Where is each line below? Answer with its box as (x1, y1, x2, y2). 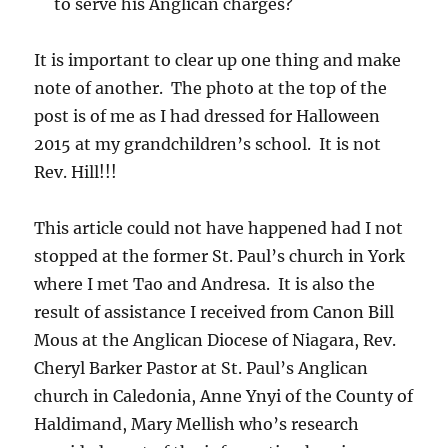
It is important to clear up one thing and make (34, 50, 402, 71)
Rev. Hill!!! (34, 162, 118, 183)
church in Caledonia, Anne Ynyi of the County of (34, 386, 414, 407)
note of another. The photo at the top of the (34, 78, 388, 99)
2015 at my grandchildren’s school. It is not (34, 134, 382, 155)
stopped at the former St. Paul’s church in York (34, 246, 406, 267)
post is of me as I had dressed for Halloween (34, 106, 381, 127)
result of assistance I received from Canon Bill (34, 302, 395, 323)
